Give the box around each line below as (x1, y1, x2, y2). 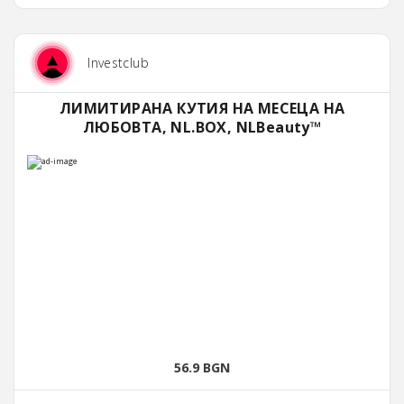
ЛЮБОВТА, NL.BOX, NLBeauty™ (82, 117, 322, 138)
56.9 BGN (174, 359, 230, 377)
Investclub (87, 54, 149, 72)
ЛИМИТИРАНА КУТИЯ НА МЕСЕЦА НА (59, 98, 345, 119)
